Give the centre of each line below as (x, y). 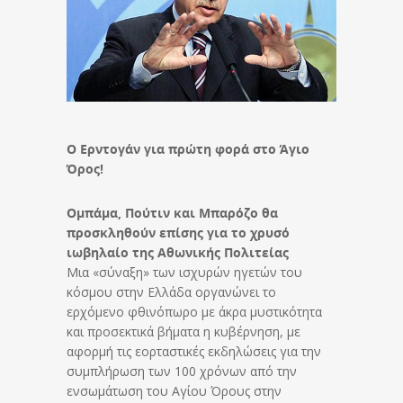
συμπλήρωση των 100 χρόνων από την (182, 371)
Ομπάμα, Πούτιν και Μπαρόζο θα (172, 212)
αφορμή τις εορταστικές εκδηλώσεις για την (194, 351)
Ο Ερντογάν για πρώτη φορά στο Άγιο (188, 148)
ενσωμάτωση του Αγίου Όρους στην (174, 390)
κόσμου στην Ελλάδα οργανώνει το (171, 291)
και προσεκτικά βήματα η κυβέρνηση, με (184, 331)
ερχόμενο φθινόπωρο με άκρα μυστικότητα (194, 311)
